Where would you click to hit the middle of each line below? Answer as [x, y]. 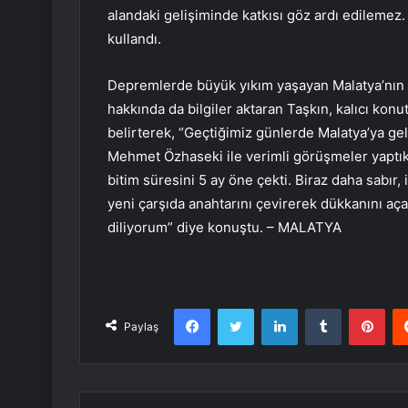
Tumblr [360, 308]
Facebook [237, 308]
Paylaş [141, 327]
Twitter [273, 308]
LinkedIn [321, 308]
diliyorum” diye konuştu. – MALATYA [224, 228]
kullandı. [134, 39]
